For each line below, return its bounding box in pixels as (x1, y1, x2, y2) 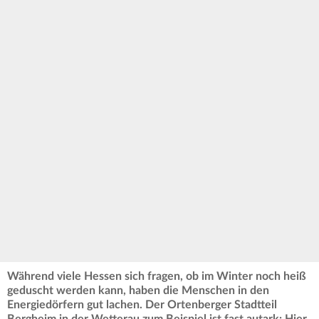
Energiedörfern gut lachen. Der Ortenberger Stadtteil (7, 298, 277, 310)
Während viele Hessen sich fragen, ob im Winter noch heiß (7, 270, 306, 282)
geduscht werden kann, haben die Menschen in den (7, 284, 269, 296)
